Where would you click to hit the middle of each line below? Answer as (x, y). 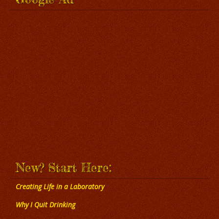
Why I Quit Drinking (46, 205)
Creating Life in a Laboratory (60, 187)
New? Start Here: (64, 168)
